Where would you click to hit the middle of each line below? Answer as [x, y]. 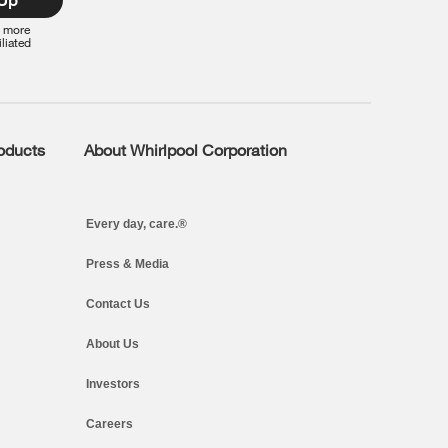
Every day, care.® [136, 223]
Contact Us [117, 303]
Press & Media [127, 263]
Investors [112, 383]
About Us [112, 343]
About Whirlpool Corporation [185, 149]
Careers [109, 423]
